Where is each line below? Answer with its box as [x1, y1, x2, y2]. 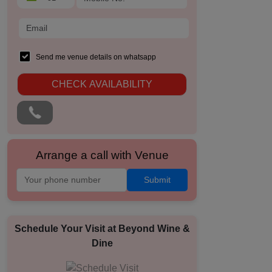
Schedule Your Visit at [14, 223, 118, 234]
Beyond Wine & [118, 223, 190, 234]
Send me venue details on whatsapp [36, 53, 156, 61]
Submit [144, 175, 171, 185]
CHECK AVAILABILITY [52, 79, 152, 89]
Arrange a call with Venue [35, 148, 169, 161]
